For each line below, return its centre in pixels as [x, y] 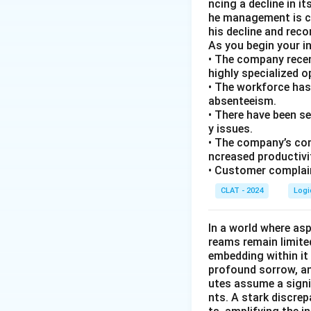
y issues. [232, 129]
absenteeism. [244, 101]
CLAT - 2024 [242, 191]
